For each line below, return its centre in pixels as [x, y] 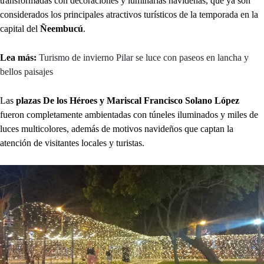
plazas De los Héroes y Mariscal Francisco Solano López [128, 100]
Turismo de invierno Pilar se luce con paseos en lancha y [144, 57]
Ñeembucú [62, 29]
